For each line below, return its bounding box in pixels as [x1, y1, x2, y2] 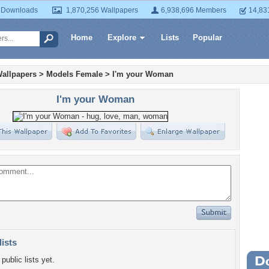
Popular [193, 33, 222, 42]
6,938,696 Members [161, 6, 226, 14]
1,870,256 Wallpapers [66, 6, 138, 14]
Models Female [46, 70, 103, 79]
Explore [107, 33, 136, 42]
